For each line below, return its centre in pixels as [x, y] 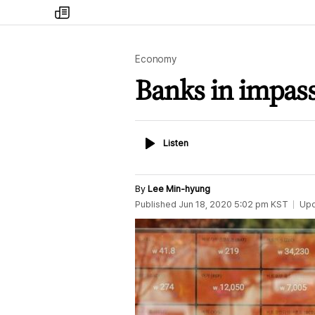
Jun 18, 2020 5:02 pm [224, 204]
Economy [156, 59]
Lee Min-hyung [179, 189]
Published [156, 204]
